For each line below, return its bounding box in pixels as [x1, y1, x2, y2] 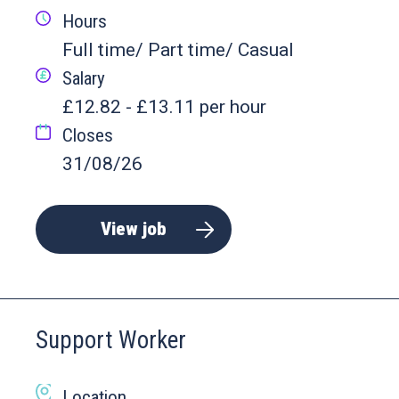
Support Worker [36, 326, 186, 354]
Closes [62, 125, 113, 146]
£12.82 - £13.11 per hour [62, 96, 266, 118]
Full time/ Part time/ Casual [62, 39, 294, 61]
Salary [62, 68, 105, 89]
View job [101, 218, 167, 240]
